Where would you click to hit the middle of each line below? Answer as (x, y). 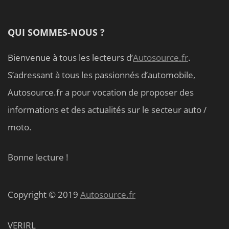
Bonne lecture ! (38, 157)
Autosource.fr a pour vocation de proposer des (101, 92)
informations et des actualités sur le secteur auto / (107, 109)
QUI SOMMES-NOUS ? (56, 32)
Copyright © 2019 (44, 195)
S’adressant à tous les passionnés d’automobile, (101, 75)
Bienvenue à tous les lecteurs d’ (70, 57)
